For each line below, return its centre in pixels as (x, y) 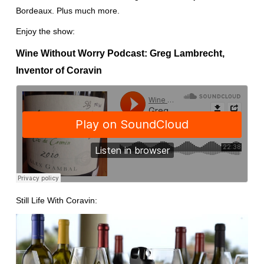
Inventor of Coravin (59, 70)
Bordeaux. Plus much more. (67, 11)
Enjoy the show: (45, 31)
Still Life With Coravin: (56, 200)
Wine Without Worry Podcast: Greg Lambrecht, (120, 53)
